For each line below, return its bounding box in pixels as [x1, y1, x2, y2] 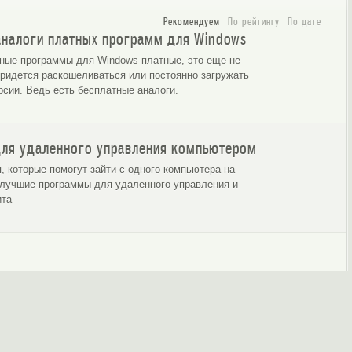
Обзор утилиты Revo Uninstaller [189, 68, 339, 80]
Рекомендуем [163, 16, 220, 27]
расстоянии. [23, 83, 82, 95]
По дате [287, 16, 321, 27]
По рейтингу [227, 16, 280, 27]
